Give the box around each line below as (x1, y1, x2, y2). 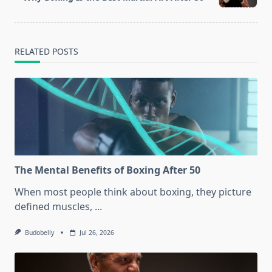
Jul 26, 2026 (79, 228, 114, 237)
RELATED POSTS (15, 46, 78, 58)
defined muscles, (15, 200, 92, 214)
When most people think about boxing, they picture (15, 185, 251, 199)
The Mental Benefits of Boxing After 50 (15, 163, 200, 177)
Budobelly (24, 228, 54, 237)
